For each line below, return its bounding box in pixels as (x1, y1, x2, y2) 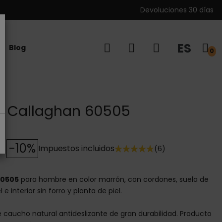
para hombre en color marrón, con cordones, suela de (19, 174, 209, 184)
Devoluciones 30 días (140, 4, 214, 15)
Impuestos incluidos (38, 143, 114, 154)
